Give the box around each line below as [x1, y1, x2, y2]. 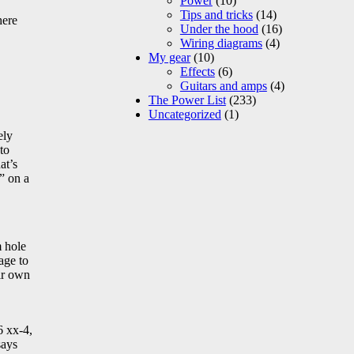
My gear [148, 51, 190, 65]
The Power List [148, 93, 226, 107]
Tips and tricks [179, 8, 253, 22]
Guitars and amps [179, 79, 267, 93]
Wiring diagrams [179, 36, 262, 51]
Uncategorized [148, 107, 221, 122]
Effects [179, 65, 215, 79]
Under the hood [179, 22, 258, 36]
